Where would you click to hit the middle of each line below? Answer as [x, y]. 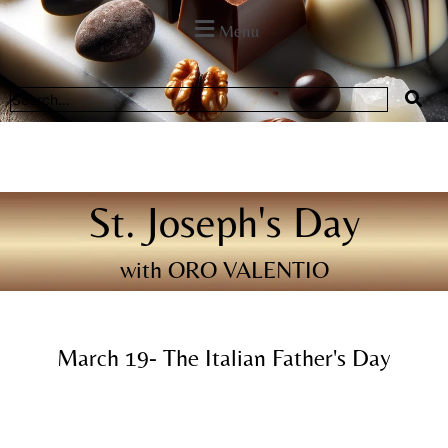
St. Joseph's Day [224, 221]
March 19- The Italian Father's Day [224, 357]
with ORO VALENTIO [224, 269]
